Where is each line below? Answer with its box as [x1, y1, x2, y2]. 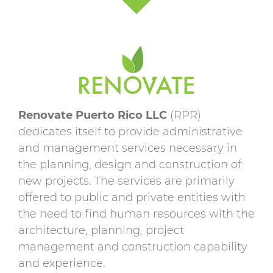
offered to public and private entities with [18, 190, 246, 204]
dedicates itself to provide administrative [18, 124, 243, 138]
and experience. [18, 256, 105, 270]
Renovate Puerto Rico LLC [18, 108, 167, 122]
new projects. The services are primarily [18, 174, 235, 188]
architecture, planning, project [18, 223, 184, 237]
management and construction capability [18, 239, 247, 253]
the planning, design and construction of [18, 157, 241, 171]
